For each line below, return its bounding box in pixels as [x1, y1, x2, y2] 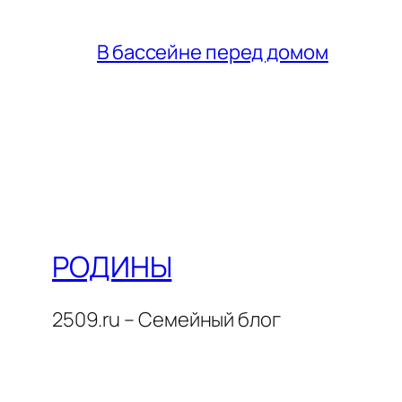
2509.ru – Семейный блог [52, 306, 281, 334]
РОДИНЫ [52, 246, 172, 286]
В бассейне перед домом [97, 39, 328, 66]
